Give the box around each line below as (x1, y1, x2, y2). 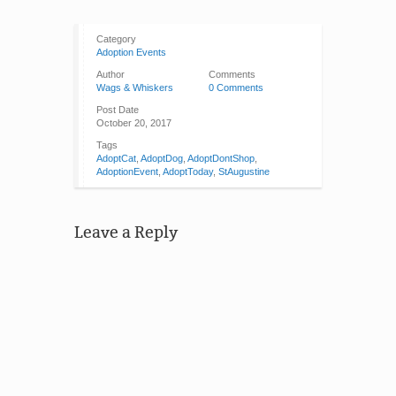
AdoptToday (163, 166, 213, 177)
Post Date (96, 104, 139, 115)
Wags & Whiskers (96, 82, 173, 93)
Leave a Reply (74, 223, 178, 242)
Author (96, 69, 125, 80)
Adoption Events (96, 47, 166, 57)
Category (96, 34, 136, 44)
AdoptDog (141, 153, 183, 164)
